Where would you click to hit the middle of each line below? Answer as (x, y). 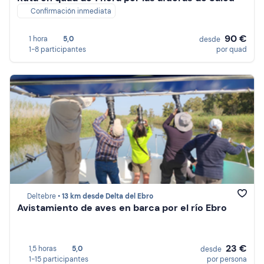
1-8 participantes (57, 49)
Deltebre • (44, 197)
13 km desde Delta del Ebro (108, 197)
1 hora (38, 39)
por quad (232, 49)
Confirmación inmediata (71, 11)
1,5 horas (43, 249)
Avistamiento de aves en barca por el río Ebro (122, 208)
